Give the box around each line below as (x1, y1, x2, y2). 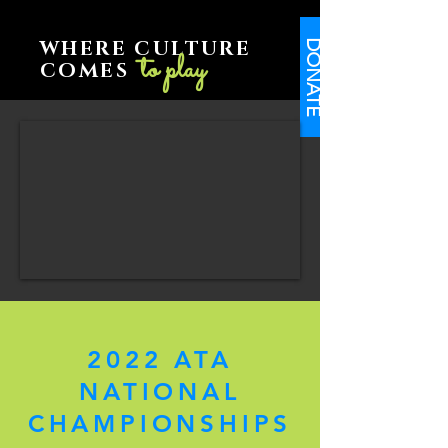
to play (140, 48, 205, 93)
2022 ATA (87, 345, 233, 374)
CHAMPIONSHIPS (27, 409, 293, 438)
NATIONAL (79, 377, 241, 406)
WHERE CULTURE (40, 36, 252, 62)
